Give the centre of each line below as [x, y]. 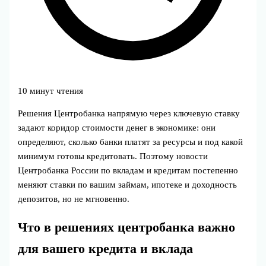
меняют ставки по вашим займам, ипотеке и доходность [128, 185]
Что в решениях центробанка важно [127, 228]
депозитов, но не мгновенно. [74, 199]
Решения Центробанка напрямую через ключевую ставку [129, 114]
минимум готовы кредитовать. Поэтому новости [113, 156]
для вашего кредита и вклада [106, 249]
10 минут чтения [51, 91]
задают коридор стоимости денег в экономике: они [117, 128]
